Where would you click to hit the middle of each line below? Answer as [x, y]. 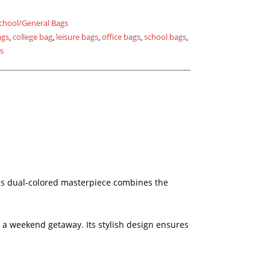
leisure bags [77, 37]
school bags [165, 37]
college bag [33, 37]
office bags [121, 37]
